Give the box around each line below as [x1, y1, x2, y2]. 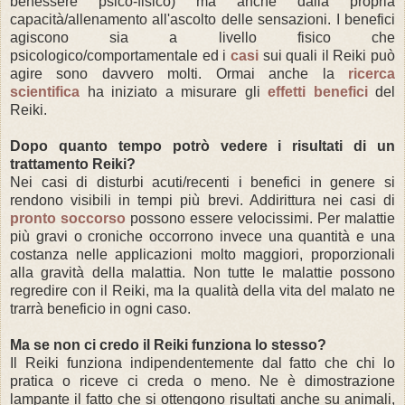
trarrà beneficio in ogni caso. [10, 300, 194, 316]
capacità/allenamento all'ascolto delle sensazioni [10, 11, 328, 27]
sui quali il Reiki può [258, 47, 395, 63]
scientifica [10, 83, 80, 99]
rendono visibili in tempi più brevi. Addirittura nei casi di [10, 192, 395, 208]
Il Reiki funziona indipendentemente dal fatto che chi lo [10, 354, 395, 371]
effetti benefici [268, 83, 368, 99]
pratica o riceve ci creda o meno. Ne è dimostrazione [10, 372, 395, 389]
